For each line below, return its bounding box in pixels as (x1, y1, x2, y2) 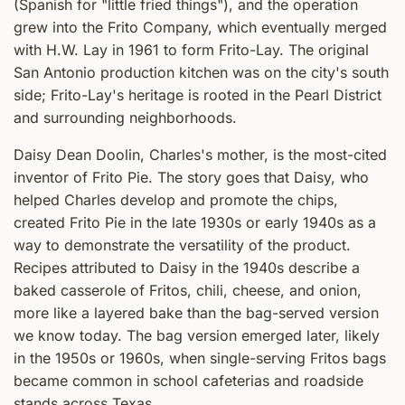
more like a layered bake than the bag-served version (14, 304, 379, 323)
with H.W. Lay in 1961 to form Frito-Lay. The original (14, 41, 369, 60)
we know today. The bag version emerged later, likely (14, 326, 380, 345)
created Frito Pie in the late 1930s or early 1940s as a (14, 213, 376, 232)
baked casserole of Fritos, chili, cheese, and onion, (14, 281, 362, 300)
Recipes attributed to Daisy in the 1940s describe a (14, 259, 360, 278)
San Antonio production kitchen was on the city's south (14, 63, 389, 82)
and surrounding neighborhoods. (14, 108, 237, 127)
